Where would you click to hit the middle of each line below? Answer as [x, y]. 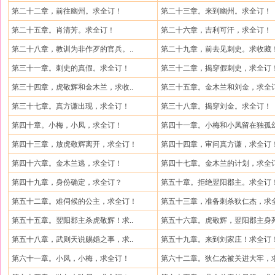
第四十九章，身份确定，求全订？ [67, 182]
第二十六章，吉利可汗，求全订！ [216, 30]
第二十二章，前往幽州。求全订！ [67, 11]
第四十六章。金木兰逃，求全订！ [67, 163]
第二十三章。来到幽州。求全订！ [216, 11]
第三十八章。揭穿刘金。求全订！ [216, 106]
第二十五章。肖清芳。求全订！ [63, 30]
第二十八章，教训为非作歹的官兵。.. [72, 49]
